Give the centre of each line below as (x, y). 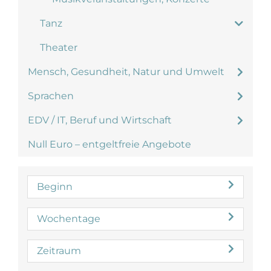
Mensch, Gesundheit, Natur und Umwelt (126, 72)
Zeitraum (59, 251)
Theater (59, 47)
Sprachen (51, 96)
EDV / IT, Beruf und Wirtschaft (100, 120)
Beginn (55, 187)
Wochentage (69, 219)
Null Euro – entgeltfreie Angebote (109, 144)
